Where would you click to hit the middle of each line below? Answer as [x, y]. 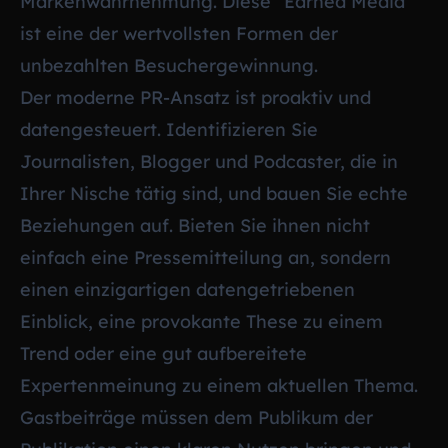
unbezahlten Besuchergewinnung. [169, 65]
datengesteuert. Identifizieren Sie [169, 129]
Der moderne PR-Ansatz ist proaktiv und [195, 97]
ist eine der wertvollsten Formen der [179, 33]
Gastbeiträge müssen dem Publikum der [196, 417]
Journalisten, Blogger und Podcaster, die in [209, 161]
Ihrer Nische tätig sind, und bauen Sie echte [214, 193]
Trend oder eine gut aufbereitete [163, 353]
